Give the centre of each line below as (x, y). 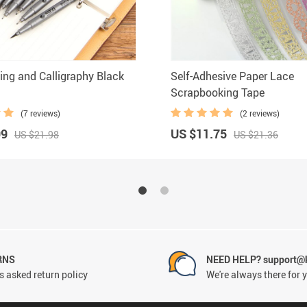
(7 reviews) (40, 113)
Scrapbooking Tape (218, 92)
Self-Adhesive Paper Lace (232, 76)
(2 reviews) (260, 113)
